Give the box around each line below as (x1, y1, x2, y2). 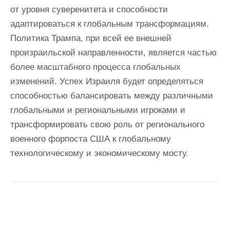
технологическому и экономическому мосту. (10, 148, 188, 158)
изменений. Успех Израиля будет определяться (10, 76, 203, 86)
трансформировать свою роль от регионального (10, 120, 204, 129)
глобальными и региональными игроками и (10, 105, 185, 115)
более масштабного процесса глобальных (10, 62, 181, 72)
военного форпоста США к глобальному (10, 134, 171, 144)
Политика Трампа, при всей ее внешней (10, 33, 171, 43)
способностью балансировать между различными (10, 91, 213, 101)
